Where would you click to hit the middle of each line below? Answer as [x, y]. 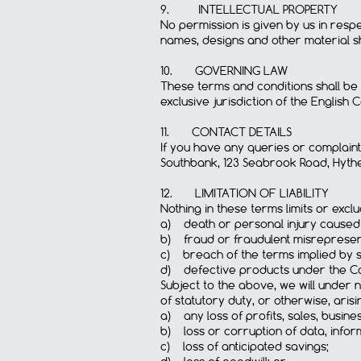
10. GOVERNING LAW [224, 71]
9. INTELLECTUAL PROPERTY [249, 10]
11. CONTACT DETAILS [226, 132]
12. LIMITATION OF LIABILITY [245, 193]
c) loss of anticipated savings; [245, 346]
